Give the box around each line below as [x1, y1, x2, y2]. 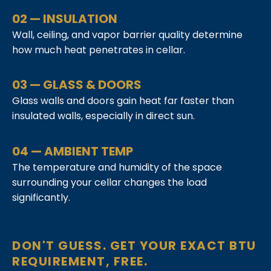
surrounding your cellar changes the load [12, 175, 207, 189]
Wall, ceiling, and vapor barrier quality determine [12, 27, 243, 42]
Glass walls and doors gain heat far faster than [12, 94, 234, 108]
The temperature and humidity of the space [12, 160, 222, 174]
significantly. [12, 190, 70, 204]
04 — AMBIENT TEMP [12, 142, 133, 160]
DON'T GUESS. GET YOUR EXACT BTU [12, 237, 256, 254]
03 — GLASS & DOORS [12, 76, 142, 94]
